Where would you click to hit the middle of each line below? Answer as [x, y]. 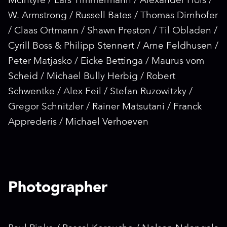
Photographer [58, 188]
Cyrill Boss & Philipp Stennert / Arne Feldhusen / [113, 46]
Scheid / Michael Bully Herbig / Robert [92, 77]
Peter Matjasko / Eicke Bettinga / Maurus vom [106, 62]
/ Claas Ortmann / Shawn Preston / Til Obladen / [113, 31]
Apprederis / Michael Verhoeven [78, 122]
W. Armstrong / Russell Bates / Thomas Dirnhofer [113, 16]
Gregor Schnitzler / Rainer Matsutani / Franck [105, 107]
